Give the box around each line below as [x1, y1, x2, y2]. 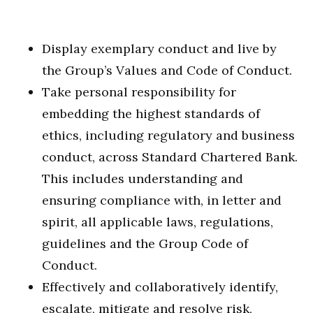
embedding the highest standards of [42, 105, 260, 122]
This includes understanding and [42, 170, 243, 187]
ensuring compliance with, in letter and [42, 192, 282, 208]
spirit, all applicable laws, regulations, [42, 214, 273, 230]
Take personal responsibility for [42, 84, 236, 100]
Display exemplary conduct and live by [42, 41, 277, 57]
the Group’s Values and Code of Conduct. [42, 62, 292, 78]
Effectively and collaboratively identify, [42, 279, 278, 295]
